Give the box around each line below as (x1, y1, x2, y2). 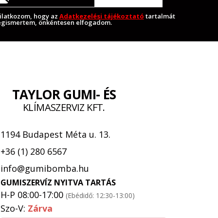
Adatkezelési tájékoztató (59, 12, 144, 21)
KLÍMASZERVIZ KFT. (23, 101, 105, 114)
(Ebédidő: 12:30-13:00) (66, 191, 135, 200)
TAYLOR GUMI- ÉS (12, 86, 116, 104)
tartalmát (144, 12, 175, 21)
